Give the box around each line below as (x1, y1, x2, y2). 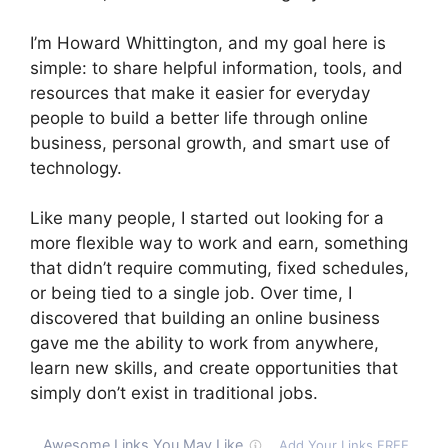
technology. (30, 157, 122, 178)
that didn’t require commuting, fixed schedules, (30, 258, 409, 279)
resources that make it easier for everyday (30, 82, 370, 103)
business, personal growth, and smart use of (30, 132, 390, 153)
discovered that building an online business (30, 308, 380, 329)
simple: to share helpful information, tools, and (30, 57, 403, 78)
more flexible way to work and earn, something (30, 233, 408, 254)
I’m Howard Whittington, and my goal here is (30, 32, 386, 53)
